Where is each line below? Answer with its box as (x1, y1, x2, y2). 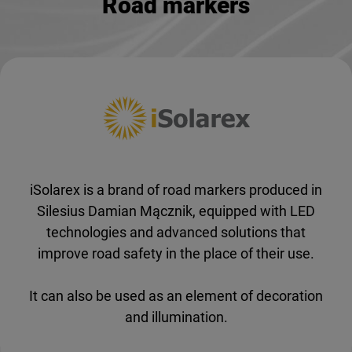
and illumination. (124, 308, 228, 325)
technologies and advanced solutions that (46, 223, 306, 240)
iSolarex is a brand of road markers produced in (30, 181, 322, 198)
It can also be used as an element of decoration (29, 287, 323, 304)
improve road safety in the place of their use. (38, 244, 314, 262)
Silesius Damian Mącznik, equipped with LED (37, 202, 315, 219)
